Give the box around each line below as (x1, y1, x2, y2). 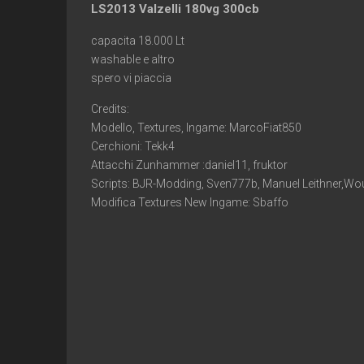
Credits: (91, 102, 129, 116)
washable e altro (91, 53, 175, 67)
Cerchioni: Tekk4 (91, 140, 175, 154)
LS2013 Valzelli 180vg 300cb (91, 2, 259, 17)
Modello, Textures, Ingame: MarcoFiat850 (91, 121, 301, 135)
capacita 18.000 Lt (91, 34, 184, 48)
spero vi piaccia (91, 71, 171, 85)
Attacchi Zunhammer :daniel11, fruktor (91, 158, 288, 172)
